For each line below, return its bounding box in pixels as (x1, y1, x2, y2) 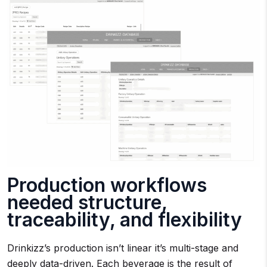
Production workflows (7, 173, 207, 197)
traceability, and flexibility (7, 207, 242, 231)
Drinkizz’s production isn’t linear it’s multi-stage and (7, 241, 238, 254)
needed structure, (7, 190, 167, 214)
